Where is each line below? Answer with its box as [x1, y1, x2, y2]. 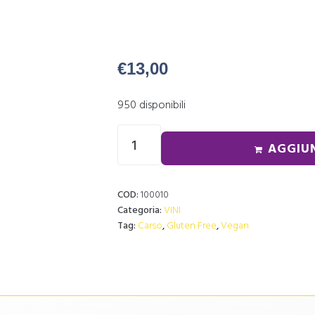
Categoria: [117, 201, 164, 217]
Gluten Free [167, 217, 217, 232]
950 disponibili [117, 95, 186, 112]
